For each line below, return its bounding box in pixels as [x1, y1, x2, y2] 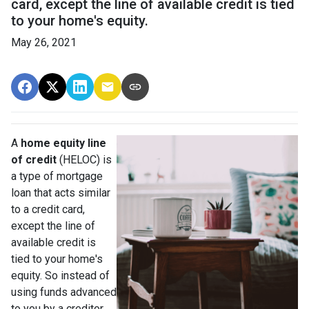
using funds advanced [11, 285, 117, 299]
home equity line [18, 136, 106, 150]
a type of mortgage [11, 169, 103, 183]
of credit [11, 152, 57, 166]
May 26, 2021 [11, 35, 77, 49]
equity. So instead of [11, 268, 110, 282]
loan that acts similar [11, 186, 110, 199]
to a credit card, [11, 202, 85, 216]
